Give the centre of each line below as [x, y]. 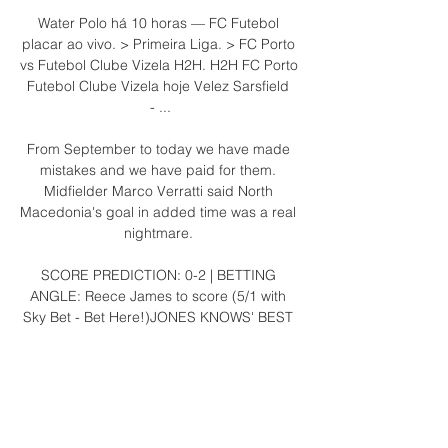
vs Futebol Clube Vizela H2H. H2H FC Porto [159, 64]
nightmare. [160, 232]
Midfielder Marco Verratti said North [158, 190]
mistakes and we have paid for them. [158, 169]
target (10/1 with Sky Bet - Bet [158, 358]
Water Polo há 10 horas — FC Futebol [158, 22]
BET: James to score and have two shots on [159, 337]
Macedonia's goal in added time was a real [158, 211]
